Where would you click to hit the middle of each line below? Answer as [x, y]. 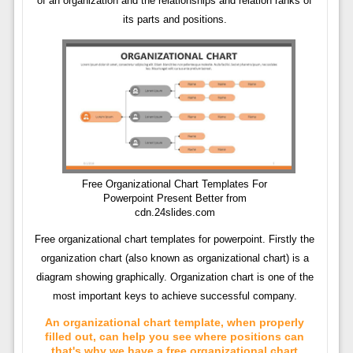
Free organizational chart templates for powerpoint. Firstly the [175, 239]
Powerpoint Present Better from [175, 198]
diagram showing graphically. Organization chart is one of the [175, 277]
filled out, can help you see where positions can [175, 336]
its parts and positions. [175, 19]
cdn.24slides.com [175, 212]
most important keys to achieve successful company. [175, 295]
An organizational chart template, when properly [175, 322]
